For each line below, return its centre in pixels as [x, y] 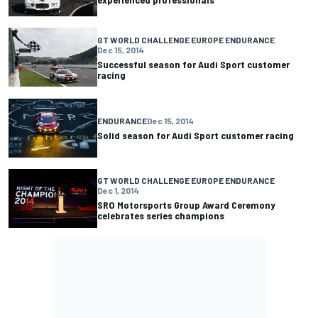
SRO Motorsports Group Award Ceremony [186, 205]
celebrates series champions [161, 216]
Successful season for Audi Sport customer [193, 64]
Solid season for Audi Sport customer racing [196, 135]
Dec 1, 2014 [118, 191]
